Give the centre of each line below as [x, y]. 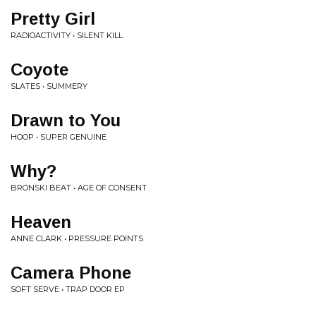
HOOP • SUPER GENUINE [59, 137]
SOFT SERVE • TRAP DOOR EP [68, 289]
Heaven [41, 222]
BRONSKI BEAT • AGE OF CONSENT [79, 188]
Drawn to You [66, 120]
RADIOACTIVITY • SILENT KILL [67, 35]
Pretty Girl [53, 19]
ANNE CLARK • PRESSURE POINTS [77, 238]
